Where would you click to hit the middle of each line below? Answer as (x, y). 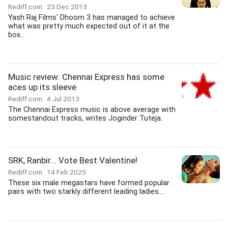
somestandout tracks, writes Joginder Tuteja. (85, 118)
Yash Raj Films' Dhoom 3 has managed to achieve (92, 18)
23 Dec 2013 (67, 7)
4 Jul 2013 (63, 99)
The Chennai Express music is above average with (92, 110)
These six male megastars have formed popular (89, 183)
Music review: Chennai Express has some (86, 77)
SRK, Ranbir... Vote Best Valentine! (73, 160)
